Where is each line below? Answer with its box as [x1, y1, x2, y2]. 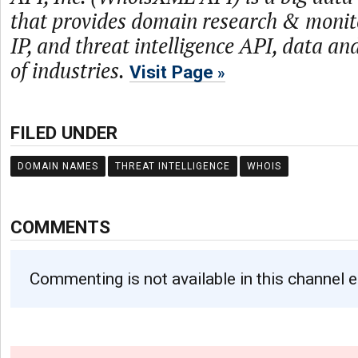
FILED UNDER [10, 122, 118, 143]
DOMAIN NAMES [18, 161, 98, 172]
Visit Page [129, 62, 213, 82]
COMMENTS [10, 217, 111, 237]
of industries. [10, 57, 125, 84]
